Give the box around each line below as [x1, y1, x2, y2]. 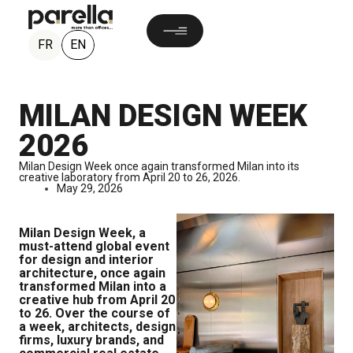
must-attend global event [19, 239, 169, 254]
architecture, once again [19, 266, 165, 281]
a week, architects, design [19, 319, 176, 334]
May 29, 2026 [57, 182, 123, 195]
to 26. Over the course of [19, 306, 170, 321]
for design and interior [19, 252, 154, 267]
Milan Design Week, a [19, 225, 146, 240]
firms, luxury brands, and [19, 333, 164, 347]
